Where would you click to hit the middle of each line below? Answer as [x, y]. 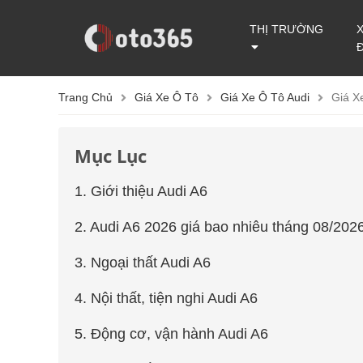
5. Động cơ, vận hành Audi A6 [171, 334]
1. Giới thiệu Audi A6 [141, 191]
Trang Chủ [85, 97]
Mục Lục [111, 156]
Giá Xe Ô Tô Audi [265, 97]
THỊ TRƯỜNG [287, 29]
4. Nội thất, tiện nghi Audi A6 [166, 298]
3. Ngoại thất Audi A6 [143, 263]
